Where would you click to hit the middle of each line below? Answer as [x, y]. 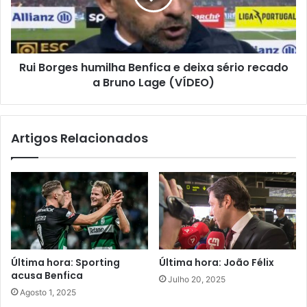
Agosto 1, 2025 [48, 292]
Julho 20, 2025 [197, 279]
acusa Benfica [47, 275]
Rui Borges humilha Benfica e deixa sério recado [153, 67]
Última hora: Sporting [65, 262]
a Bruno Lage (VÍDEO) [153, 82]
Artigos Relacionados [79, 138]
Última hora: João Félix [217, 262]
